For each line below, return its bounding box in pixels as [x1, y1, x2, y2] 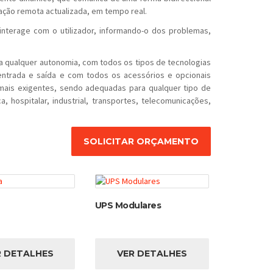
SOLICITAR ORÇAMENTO [83, 135, 199, 147]
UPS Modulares [94, 200, 161, 211]
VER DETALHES [116, 248, 187, 259]
